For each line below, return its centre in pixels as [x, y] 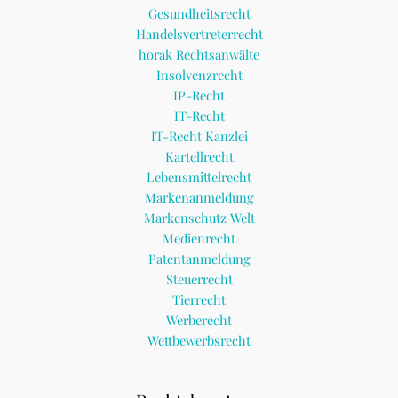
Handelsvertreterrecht [199, 34]
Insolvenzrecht [199, 75]
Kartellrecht [199, 157]
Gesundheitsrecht [199, 14]
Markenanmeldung [199, 198]
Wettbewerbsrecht [199, 341]
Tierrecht [199, 300]
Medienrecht [199, 239]
